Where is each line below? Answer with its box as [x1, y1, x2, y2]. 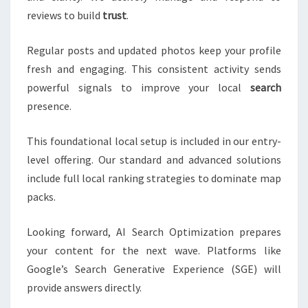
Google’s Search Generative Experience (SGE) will [27, 262, 281, 276]
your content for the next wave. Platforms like [27, 243, 281, 258]
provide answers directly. [27, 280, 142, 295]
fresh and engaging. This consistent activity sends [27, 62, 281, 76]
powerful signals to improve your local [27, 80, 250, 95]
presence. [27, 99, 71, 113]
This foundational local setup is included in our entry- [27, 134, 281, 148]
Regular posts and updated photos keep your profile [27, 43, 281, 58]
